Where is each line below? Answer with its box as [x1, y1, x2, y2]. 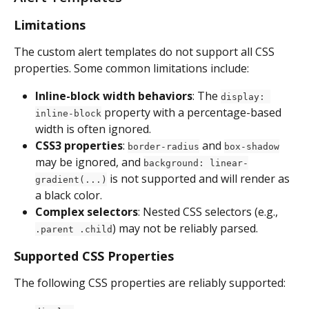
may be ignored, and [35, 154, 143, 170]
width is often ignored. [35, 121, 151, 137]
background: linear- [143, 157, 248, 168]
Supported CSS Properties [14, 247, 174, 264]
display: [221, 91, 270, 102]
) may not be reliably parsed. [112, 220, 258, 236]
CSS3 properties [35, 137, 123, 153]
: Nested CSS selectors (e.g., [138, 203, 281, 219]
